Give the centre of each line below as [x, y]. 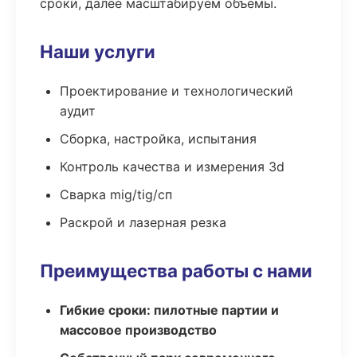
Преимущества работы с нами [176, 271]
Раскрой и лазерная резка [143, 222]
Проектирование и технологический [177, 91]
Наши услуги [98, 51]
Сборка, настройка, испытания [158, 139]
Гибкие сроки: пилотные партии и [169, 310]
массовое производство [138, 330]
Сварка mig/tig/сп [116, 194]
